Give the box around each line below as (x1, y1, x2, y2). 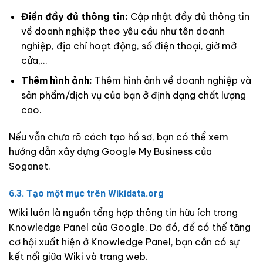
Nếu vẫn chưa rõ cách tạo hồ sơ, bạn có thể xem (9, 131, 228, 143)
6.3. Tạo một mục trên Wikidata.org (9, 187, 164, 199)
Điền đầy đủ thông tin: (21, 10, 128, 22)
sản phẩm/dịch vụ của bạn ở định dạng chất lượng (21, 89, 246, 102)
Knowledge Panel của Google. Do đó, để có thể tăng (9, 221, 251, 233)
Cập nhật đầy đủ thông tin (127, 10, 249, 22)
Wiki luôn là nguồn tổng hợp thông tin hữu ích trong (9, 206, 238, 218)
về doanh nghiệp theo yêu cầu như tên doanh (21, 25, 225, 37)
